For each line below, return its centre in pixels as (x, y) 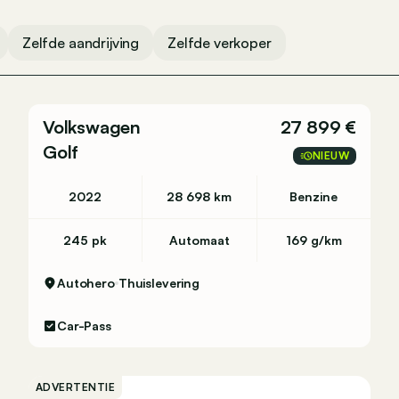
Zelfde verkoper (220, 43)
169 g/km (313, 240)
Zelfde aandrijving (81, 43)
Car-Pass (84, 326)
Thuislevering (159, 283)
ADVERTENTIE (76, 387)
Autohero (86, 283)
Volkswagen (92, 127)
